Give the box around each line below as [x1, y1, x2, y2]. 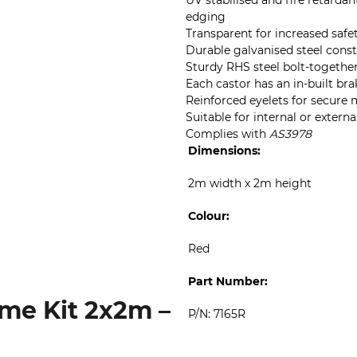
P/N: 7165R [188, 307, 245, 321]
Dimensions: [188, 143, 264, 158]
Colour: [188, 209, 229, 223]
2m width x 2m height [188, 176, 312, 190]
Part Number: [188, 274, 268, 288]
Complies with [186, 127, 269, 141]
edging [186, 10, 226, 24]
